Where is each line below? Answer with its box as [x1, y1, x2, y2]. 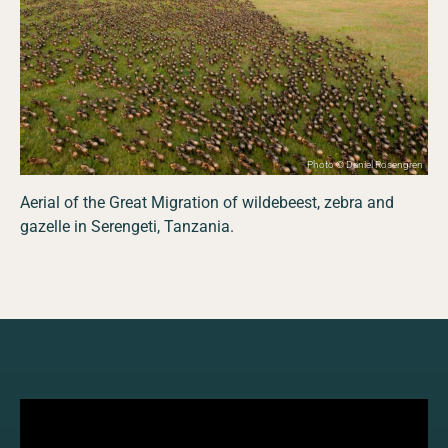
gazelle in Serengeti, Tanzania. [20, 216, 234, 236]
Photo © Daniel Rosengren [307, 158, 423, 170]
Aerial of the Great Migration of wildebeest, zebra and [20, 192, 394, 212]
